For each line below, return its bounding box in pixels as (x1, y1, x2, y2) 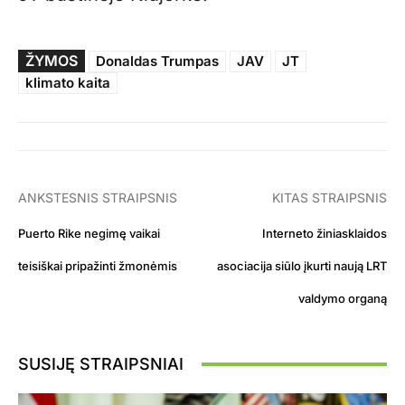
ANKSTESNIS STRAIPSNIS (18, 190, 177, 206)
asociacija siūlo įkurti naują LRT (216, 259, 387, 274)
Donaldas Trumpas (96, 52, 219, 71)
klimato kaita (25, 74, 110, 92)
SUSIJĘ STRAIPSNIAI (18, 354, 184, 374)
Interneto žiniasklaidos (261, 226, 387, 241)
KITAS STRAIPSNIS (271, 190, 387, 206)
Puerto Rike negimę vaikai (18, 226, 160, 241)
